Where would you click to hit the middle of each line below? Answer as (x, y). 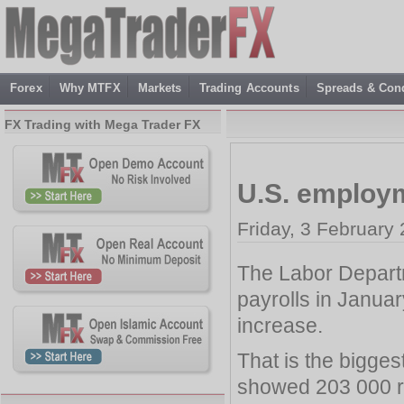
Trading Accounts (249, 88)
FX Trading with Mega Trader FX (102, 124)
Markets (160, 88)
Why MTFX (90, 88)
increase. (280, 325)
